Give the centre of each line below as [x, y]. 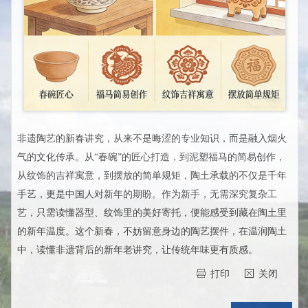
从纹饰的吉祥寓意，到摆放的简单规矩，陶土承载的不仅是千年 [152, 176]
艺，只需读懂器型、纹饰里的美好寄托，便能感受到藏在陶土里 [152, 213]
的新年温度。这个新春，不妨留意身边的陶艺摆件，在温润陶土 [152, 232]
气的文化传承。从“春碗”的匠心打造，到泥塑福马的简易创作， [152, 157]
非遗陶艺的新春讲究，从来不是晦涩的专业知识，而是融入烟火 [152, 139]
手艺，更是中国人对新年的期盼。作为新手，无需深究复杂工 [147, 195]
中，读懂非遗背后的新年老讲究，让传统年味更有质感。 [138, 250]
